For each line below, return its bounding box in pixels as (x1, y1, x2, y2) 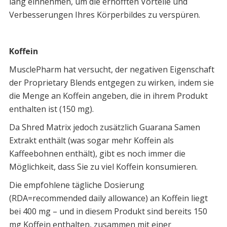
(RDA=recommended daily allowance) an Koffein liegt (9, 193, 208, 204)
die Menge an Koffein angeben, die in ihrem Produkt (9, 90, 208, 102)
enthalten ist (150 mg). (9, 103, 94, 115)
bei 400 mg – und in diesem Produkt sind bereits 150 (9, 206, 207, 217)
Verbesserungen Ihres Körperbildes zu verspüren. (9, 9, 200, 21)
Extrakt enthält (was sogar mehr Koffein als (9, 135, 174, 146)
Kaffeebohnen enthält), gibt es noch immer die (9, 148, 185, 160)
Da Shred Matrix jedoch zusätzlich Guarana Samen (9, 122, 200, 133)
